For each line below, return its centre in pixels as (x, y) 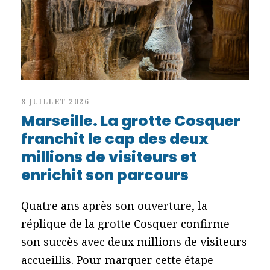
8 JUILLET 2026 (55, 101)
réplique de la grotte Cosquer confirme (125, 223)
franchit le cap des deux (115, 139)
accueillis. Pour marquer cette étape (117, 259)
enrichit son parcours (105, 175)
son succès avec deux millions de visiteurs (134, 241)
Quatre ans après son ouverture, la (114, 205)
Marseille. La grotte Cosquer (131, 121)
